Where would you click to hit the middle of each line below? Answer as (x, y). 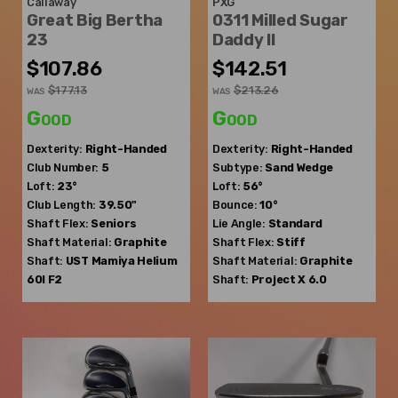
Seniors (114, 224)
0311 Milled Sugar (280, 21)
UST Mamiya (100, 261)
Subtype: (238, 168)
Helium (157, 261)
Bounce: (235, 205)
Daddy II (244, 40)
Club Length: (62, 205)
